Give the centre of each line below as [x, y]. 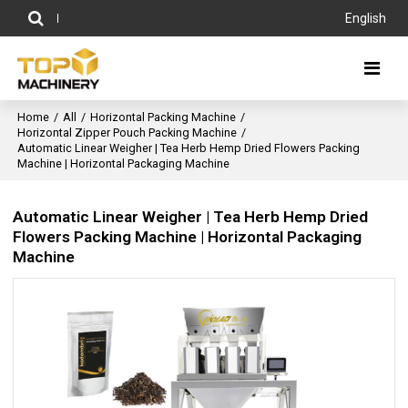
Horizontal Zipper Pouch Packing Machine [127, 133]
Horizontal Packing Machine [163, 117]
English [365, 18]
